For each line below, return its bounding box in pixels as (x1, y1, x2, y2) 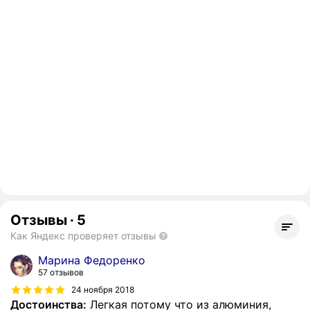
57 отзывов (38, 267, 84, 278)
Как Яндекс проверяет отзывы (10, 230, 156, 242)
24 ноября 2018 (71, 284, 134, 295)
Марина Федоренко (38, 253, 145, 268)
